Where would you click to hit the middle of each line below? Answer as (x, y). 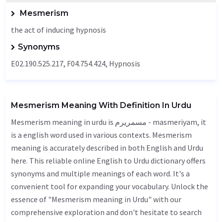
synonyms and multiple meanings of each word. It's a (100, 173)
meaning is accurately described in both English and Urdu (107, 148)
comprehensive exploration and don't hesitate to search (106, 212)
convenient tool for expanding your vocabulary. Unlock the (110, 186)
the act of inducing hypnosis (58, 30)
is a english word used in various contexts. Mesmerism (101, 135)
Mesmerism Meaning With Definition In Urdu (101, 105)
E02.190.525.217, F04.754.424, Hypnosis (76, 63)
